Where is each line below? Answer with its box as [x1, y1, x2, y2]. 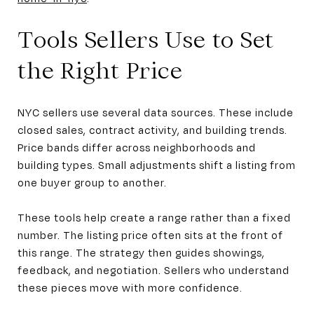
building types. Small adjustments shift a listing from [18, 158, 296, 171]
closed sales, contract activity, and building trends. [18, 123, 287, 136]
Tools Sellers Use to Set [18, 25, 274, 54]
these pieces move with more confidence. [18, 280, 243, 294]
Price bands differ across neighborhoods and [18, 140, 256, 153]
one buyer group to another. [18, 175, 167, 189]
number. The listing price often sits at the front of [18, 228, 283, 241]
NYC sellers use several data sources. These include [18, 105, 294, 118]
